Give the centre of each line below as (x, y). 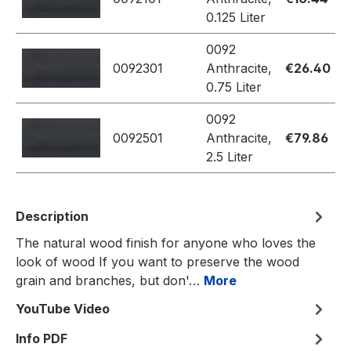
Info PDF (42, 339)
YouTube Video (63, 309)
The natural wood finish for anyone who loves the (166, 243)
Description (52, 217)
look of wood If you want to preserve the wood (157, 262)
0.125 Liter (236, 18)
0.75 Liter (234, 87)
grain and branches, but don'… (110, 281)
